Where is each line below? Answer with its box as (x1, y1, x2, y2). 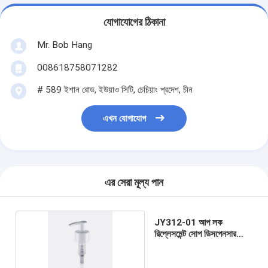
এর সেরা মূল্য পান (105, 176, 163, 189)
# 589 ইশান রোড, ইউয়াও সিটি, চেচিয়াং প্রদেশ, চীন (36, 84, 193, 95)
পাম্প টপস (154, 239, 183, 251)
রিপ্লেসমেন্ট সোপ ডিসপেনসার (154, 228, 236, 239)
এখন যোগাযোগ (103, 113, 147, 124)
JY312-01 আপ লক (154, 217, 223, 228)
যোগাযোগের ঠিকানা (103, 16, 165, 29)
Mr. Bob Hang (36, 39, 92, 50)
